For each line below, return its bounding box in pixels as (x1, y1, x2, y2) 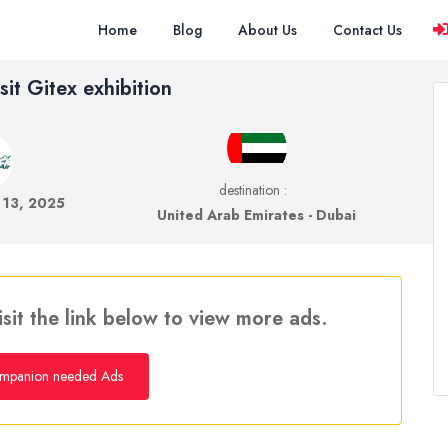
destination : (218, 180, 287, 200)
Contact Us (333, 20, 402, 40)
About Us (238, 20, 297, 40)
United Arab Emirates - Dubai (157, 205, 357, 225)
